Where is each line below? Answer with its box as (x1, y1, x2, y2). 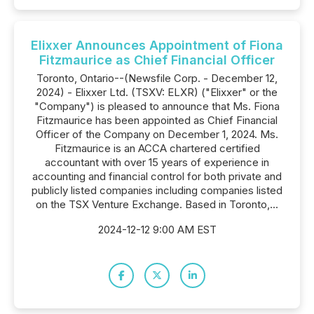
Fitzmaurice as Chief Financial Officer (39, 53, 275, 67)
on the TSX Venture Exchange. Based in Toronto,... (36, 198, 278, 211)
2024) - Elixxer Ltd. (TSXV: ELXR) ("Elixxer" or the (36, 86, 278, 99)
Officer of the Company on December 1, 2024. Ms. (36, 128, 278, 141)
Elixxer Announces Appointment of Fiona (31, 38, 283, 53)
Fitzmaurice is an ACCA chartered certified (54, 142, 260, 155)
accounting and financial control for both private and (32, 170, 282, 183)
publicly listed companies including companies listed (32, 184, 282, 197)
